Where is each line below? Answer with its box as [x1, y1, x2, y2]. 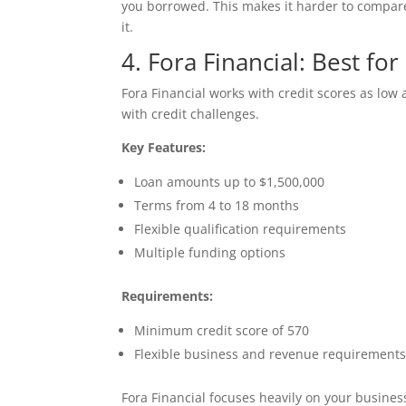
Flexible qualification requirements [134, 219, 347, 237]
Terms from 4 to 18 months [134, 196, 300, 214]
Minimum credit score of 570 [134, 321, 310, 339]
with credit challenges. [121, 104, 260, 122]
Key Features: [121, 138, 207, 156]
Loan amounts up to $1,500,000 [134, 172, 325, 190]
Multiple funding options [134, 243, 286, 261]
